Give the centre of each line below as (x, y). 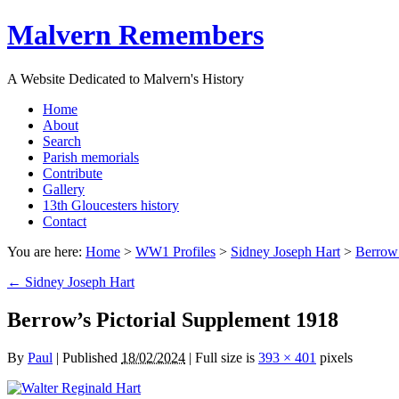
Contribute (73, 173)
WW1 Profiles (175, 251)
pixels (334, 357)
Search (62, 141)
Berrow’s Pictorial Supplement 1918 (173, 319)
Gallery (64, 189)
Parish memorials (91, 157)
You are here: (46, 251)
